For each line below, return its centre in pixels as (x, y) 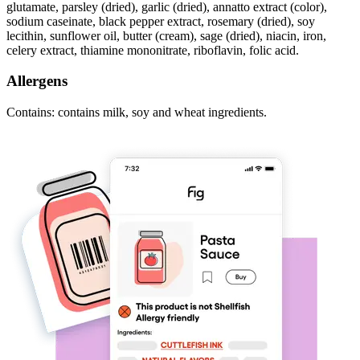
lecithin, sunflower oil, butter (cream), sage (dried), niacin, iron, (166, 35)
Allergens (37, 81)
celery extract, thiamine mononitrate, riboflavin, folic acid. (153, 50)
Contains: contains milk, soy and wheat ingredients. (137, 112)
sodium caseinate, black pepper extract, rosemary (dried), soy (161, 21)
